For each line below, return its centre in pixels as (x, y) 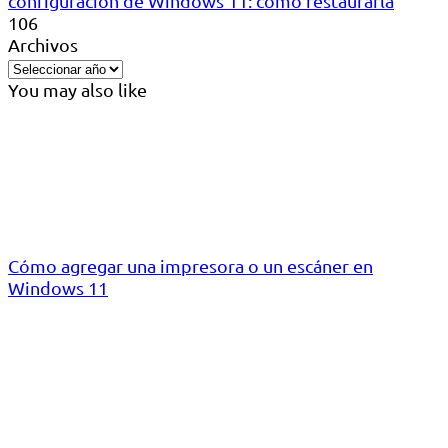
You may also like (77, 90)
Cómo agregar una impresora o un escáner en (190, 266)
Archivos (43, 45)
